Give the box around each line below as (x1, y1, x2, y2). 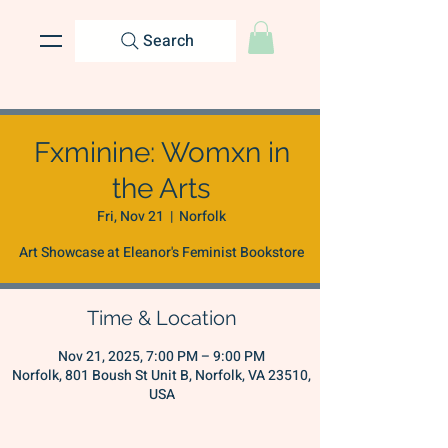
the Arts (112, 172, 211, 206)
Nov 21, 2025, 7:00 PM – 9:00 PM (58, 346, 265, 368)
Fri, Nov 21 (97, 206, 164, 228)
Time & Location (86, 306, 237, 331)
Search (143, 29, 194, 53)
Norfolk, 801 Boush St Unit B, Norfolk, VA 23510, (12, 365, 311, 387)
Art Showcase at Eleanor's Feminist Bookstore (19, 242, 304, 264)
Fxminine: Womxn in (33, 136, 290, 170)
